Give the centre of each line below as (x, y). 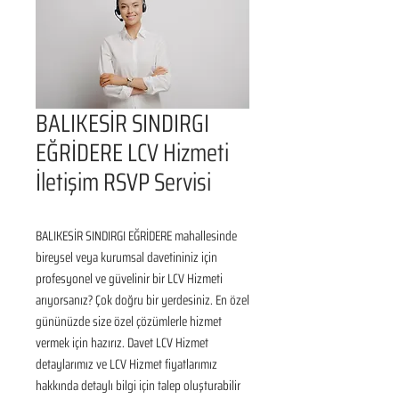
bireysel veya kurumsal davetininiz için (126, 257)
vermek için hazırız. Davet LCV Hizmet (122, 343)
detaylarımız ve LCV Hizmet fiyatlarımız (126, 364)
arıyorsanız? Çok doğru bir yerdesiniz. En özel (142, 300)
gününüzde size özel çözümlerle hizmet (129, 322)
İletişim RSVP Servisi (123, 182)
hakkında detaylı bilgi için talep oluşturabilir (138, 386)
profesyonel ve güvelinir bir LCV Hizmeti (129, 279)
